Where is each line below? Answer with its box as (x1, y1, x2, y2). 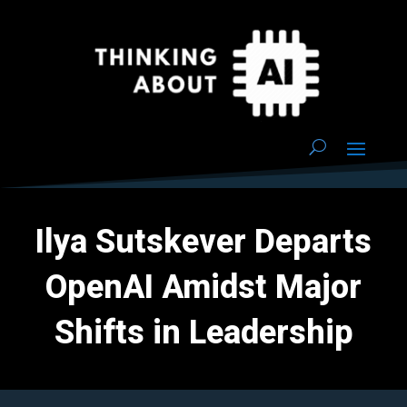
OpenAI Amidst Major (45, 267, 362, 306)
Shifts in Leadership (54, 313, 353, 352)
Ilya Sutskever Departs (35, 222, 372, 261)
